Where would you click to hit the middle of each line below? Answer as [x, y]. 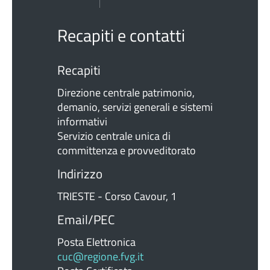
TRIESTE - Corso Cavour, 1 [117, 196]
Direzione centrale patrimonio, [126, 93]
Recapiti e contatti [121, 36]
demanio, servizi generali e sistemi [135, 107]
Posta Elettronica [96, 242]
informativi [82, 122]
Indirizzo [80, 174]
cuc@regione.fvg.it [100, 257]
